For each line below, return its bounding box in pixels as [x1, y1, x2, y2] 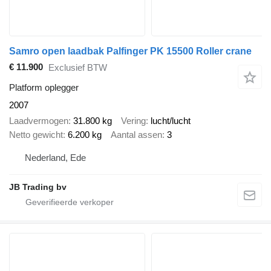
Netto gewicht [9, 129, 63, 140]
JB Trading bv [9, 181, 67, 192]
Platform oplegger [9, 82, 79, 93]
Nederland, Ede [25, 152, 86, 163]
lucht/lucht [151, 116, 191, 126]
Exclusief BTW [48, 62, 107, 73]
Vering [121, 116, 146, 126]
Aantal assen [111, 129, 162, 140]
